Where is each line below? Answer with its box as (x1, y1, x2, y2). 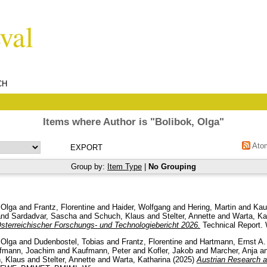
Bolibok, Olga (155, 116, 219, 128)
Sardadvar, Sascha (11, 211, 77, 221)
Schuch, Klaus (94, 211, 145, 221)
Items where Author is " (43, 116, 155, 128)
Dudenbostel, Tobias (34, 237, 104, 246)
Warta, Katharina (113, 254, 170, 264)
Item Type (107, 162, 142, 171)
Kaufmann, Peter (72, 246, 131, 255)
